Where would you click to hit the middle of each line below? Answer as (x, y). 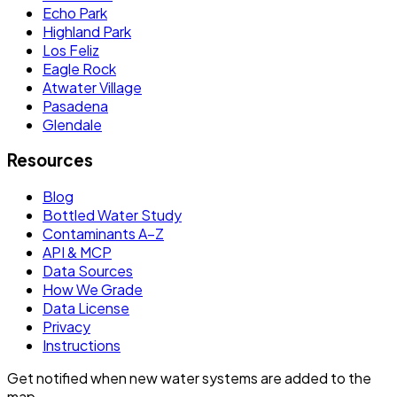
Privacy (66, 327)
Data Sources (88, 271)
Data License (86, 308)
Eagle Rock (79, 68)
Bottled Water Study (112, 215)
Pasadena (75, 105)
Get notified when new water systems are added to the (189, 378)
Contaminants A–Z (103, 234)
